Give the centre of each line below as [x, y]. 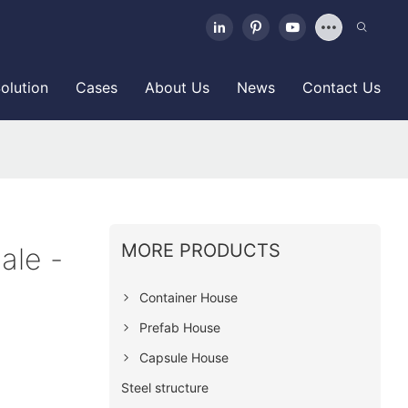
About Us [177, 87]
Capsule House [184, 357]
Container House [188, 297]
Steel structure [164, 387]
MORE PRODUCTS [200, 250]
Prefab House [179, 327]
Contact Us [342, 87]
